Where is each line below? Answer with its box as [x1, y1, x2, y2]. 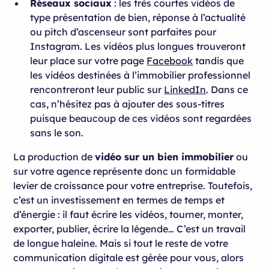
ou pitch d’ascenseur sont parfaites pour [30, 25, 217, 38]
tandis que [193, 54, 244, 67]
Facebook [147, 54, 193, 67]
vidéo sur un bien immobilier [95, 150, 234, 163]
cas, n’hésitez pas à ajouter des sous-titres [30, 97, 225, 110]
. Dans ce [206, 83, 249, 95]
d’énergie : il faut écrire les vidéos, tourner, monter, [13, 208, 244, 220]
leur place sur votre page [30, 54, 147, 67]
